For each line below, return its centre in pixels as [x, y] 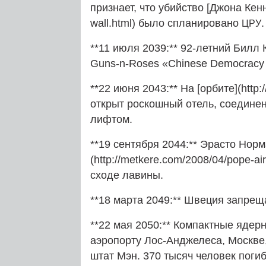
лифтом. [111, 119]
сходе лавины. [127, 175]
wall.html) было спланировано [166, 23]
